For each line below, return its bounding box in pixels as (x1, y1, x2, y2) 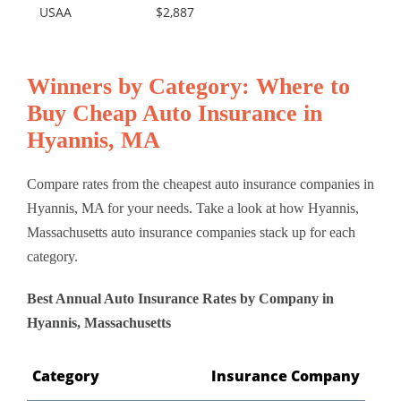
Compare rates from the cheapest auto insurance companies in (27, 175, 374, 192)
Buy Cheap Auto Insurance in (27, 99, 322, 126)
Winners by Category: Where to (27, 73, 350, 99)
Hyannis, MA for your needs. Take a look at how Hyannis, (27, 200, 359, 216)
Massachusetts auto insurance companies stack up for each (27, 224, 355, 240)
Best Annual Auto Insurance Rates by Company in (27, 290, 334, 306)
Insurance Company (211, 365, 360, 386)
